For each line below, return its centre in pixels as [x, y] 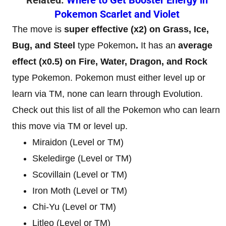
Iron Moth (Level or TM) [80, 190]
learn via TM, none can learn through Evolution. [107, 94]
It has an [159, 45]
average [195, 45]
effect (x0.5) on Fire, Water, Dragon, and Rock [110, 61]
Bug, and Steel [44, 45]
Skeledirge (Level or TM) [82, 158]
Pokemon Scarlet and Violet [117, 14]
